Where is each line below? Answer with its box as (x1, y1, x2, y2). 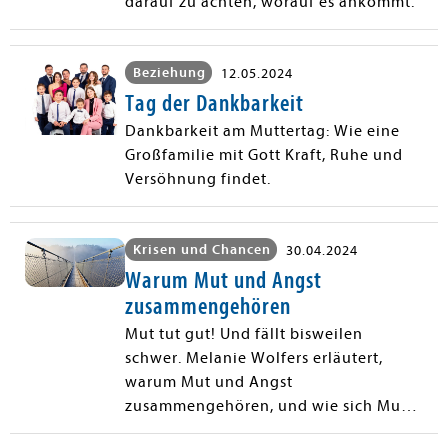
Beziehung (133, 63, 206, 81)
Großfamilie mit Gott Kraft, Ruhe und (125, 145, 403, 164)
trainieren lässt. (125, 420, 242, 439)
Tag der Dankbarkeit (125, 88, 304, 117)
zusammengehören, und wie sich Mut (125, 396, 407, 415)
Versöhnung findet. (125, 169, 271, 188)
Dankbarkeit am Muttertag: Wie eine (125, 121, 400, 140)
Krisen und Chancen (133, 240, 271, 258)
